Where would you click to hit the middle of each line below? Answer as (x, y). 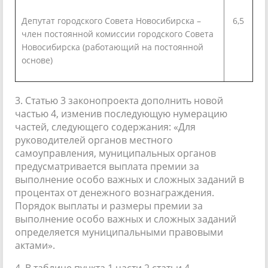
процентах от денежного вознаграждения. (115, 192)
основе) (37, 60)
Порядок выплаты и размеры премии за (109, 205)
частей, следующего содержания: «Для (105, 127)
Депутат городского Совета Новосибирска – (111, 20)
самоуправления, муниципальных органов (115, 153)
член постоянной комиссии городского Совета (118, 33)
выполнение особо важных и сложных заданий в (130, 179)
